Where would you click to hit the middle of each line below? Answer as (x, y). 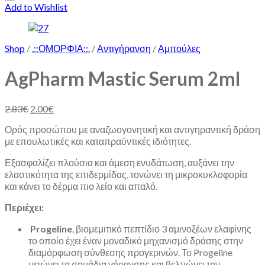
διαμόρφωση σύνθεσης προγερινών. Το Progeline (130, 252)
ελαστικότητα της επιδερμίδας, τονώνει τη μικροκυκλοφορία (126, 174)
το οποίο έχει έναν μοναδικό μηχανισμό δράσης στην (136, 240)
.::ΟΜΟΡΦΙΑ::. (61, 48)
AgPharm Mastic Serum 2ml (122, 79)
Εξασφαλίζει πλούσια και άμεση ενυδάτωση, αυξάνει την (119, 162)
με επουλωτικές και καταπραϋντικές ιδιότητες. (98, 141)
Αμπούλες (179, 48)
